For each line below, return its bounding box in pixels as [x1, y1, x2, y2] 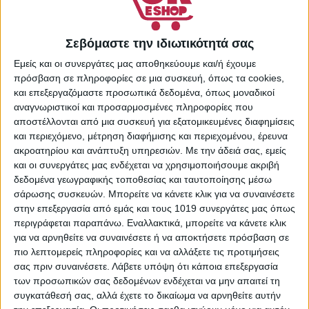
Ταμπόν [161, 39, 195, 50]
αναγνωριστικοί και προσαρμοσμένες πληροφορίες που [14, 101, 253, 112]
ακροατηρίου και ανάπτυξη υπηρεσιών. [14, 144, 183, 156]
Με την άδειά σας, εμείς [186, 144, 286, 156]
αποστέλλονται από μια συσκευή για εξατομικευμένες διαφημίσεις [14, 115, 295, 127]
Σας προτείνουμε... [22, 166, 143, 183]
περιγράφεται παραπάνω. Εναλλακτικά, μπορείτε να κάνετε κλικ [14, 217, 286, 228]
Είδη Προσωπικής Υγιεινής [161, 9, 282, 20]
